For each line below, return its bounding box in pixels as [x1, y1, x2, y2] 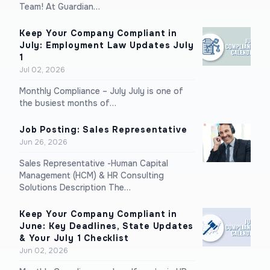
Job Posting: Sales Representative [19, 124, 187, 135]
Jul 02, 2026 [19, 65, 65, 75]
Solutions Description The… [19, 182, 131, 193]
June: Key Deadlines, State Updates [19, 221, 194, 231]
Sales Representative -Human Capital [19, 158, 168, 169]
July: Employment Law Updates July [19, 40, 194, 51]
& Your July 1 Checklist [19, 233, 129, 243]
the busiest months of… [19, 98, 116, 108]
